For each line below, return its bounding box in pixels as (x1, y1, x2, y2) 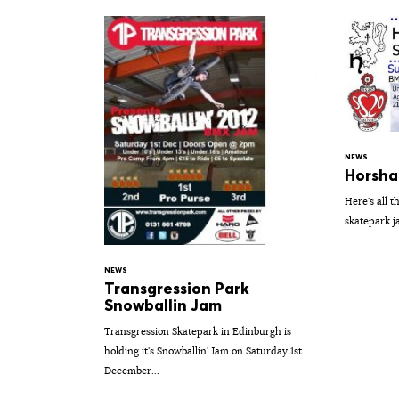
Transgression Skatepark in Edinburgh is (104, 324, 291, 338)
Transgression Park (104, 278, 249, 298)
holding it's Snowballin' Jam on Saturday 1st (104, 344, 302, 357)
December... (104, 363, 159, 377)
